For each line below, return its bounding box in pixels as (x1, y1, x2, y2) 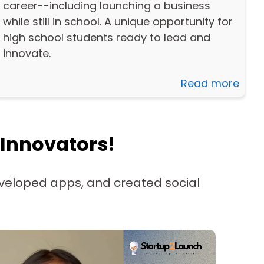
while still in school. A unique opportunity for (3, 14, 233, 29)
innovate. (3, 45, 51, 61)
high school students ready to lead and (3, 29, 211, 45)
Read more (181, 75, 240, 91)
